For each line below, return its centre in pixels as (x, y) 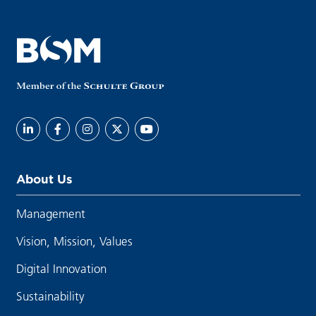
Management (50, 213)
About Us (44, 179)
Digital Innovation (61, 268)
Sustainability (50, 296)
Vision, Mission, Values (74, 241)
